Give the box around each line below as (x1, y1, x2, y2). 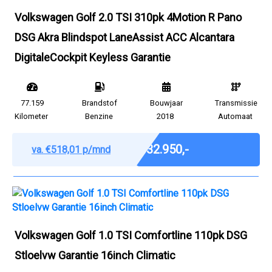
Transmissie (214, 98, 257, 107)
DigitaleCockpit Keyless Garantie (15, 51, 171, 64)
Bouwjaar (149, 98, 183, 107)
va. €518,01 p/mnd (32, 143, 110, 155)
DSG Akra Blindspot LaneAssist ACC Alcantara (15, 31, 234, 44)
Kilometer (15, 112, 48, 121)
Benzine (84, 112, 113, 121)
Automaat (217, 112, 253, 121)
